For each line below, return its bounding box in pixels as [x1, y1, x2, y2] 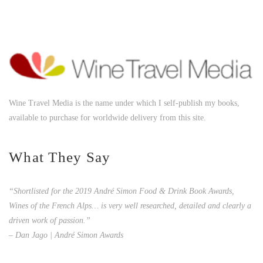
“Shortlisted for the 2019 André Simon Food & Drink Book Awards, [9, 187, 234, 196]
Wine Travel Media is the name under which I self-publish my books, [9, 99, 240, 108]
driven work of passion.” [9, 216, 90, 225]
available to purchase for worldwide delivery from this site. [9, 113, 206, 123]
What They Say [9, 149, 111, 166]
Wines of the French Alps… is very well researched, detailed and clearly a [9, 201, 251, 211]
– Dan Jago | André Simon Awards [9, 231, 123, 240]
